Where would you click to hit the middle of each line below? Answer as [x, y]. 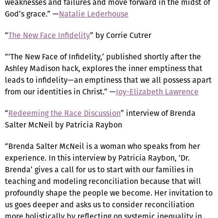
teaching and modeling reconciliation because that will [103, 181]
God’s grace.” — [32, 14]
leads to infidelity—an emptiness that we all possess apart [108, 80]
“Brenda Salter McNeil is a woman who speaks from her [102, 146]
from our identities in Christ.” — [60, 91]
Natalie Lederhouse [94, 14]
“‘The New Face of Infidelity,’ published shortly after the [103, 56]
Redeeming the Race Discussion [64, 113]
